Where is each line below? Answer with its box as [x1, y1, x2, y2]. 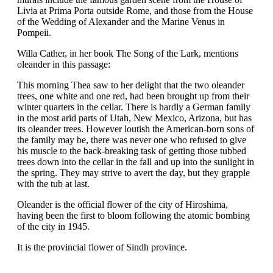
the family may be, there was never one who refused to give [17, 135, 246, 146]
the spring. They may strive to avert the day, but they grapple [17, 168, 250, 179]
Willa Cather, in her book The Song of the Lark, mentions [17, 48, 238, 59]
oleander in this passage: [17, 59, 110, 70]
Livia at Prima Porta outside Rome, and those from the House [17, 5, 253, 16]
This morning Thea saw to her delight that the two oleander [17, 80, 244, 91]
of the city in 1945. [17, 221, 90, 232]
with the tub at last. [17, 179, 90, 190]
